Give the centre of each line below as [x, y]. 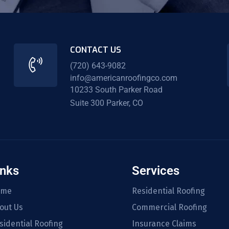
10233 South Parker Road [116, 90]
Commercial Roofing [170, 207]
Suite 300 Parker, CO [106, 103]
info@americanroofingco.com [123, 78]
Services [156, 170]
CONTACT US [95, 50]
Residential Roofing [169, 191]
